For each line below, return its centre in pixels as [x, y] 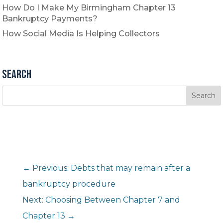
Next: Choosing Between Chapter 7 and [101, 200]
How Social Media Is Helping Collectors [81, 34]
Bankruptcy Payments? [50, 19]
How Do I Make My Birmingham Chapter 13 [89, 8]
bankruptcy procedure [69, 184]
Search [17, 74]
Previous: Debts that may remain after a [111, 168]
